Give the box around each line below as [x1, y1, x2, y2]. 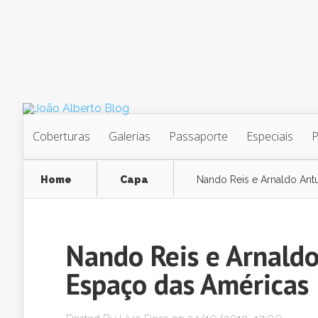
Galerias [109, 128, 150, 144]
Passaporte [169, 128, 228, 144]
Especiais [246, 128, 293, 144]
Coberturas [33, 128, 90, 144]
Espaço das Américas [66, 265, 309, 302]
